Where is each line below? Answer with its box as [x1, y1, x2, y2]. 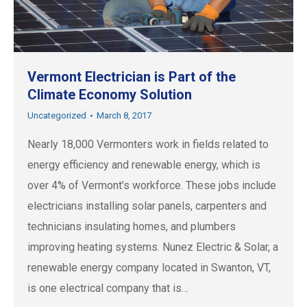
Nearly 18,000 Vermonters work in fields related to [27, 138, 269, 151]
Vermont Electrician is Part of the [27, 69, 236, 86]
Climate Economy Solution [27, 86, 192, 103]
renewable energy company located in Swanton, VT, [27, 261, 271, 275]
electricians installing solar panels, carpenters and [27, 199, 267, 213]
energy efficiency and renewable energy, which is [27, 158, 260, 172]
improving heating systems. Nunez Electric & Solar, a [27, 241, 278, 254]
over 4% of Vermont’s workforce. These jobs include [27, 179, 276, 193]
